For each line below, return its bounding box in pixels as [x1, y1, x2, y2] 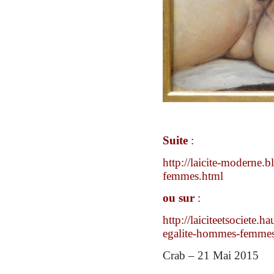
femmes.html [163, 169, 223, 183]
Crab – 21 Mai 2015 [163, 249, 259, 262]
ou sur [163, 191, 198, 205]
